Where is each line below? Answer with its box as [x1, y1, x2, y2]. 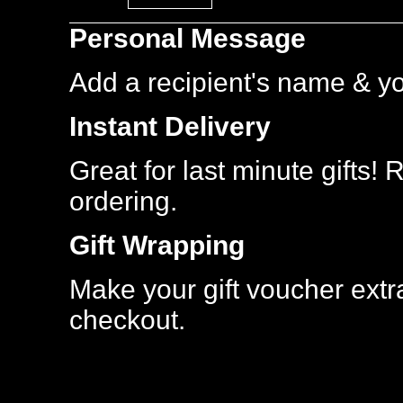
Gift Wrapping [69, 230, 245, 260]
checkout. [69, 305, 185, 335]
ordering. [69, 186, 177, 216]
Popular [157, 49, 226, 72]
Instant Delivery [69, 112, 271, 141]
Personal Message [69, 23, 306, 53]
